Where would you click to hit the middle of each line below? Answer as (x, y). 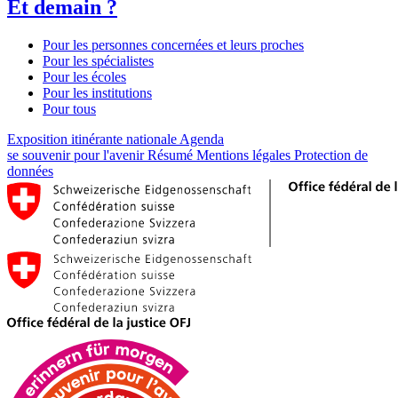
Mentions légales (245, 155)
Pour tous (69, 109)
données (30, 171)
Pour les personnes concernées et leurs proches (173, 45)
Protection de (331, 155)
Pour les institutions (97, 93)
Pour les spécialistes (98, 61)
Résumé (172, 155)
